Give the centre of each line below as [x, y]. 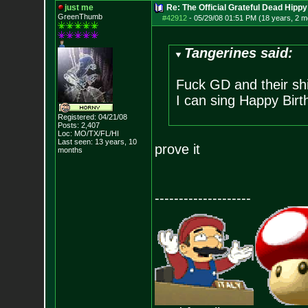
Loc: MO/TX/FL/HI [88, 133]
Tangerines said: [239, 53]
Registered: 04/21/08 [92, 117]
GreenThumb [80, 16]
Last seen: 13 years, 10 [97, 142]
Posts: [68, 125]
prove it [177, 149]
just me [79, 8]
